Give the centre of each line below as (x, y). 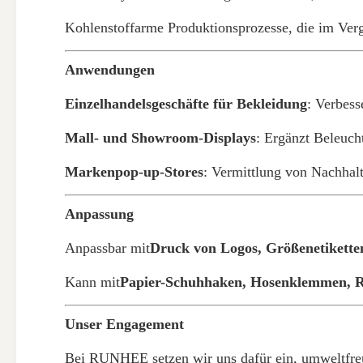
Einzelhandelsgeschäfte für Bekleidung (186, 104)
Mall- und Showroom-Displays (160, 138)
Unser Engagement (124, 324)
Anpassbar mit (107, 248)
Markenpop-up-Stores (134, 172)
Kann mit (92, 282)
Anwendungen (110, 70)
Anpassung (99, 214)
